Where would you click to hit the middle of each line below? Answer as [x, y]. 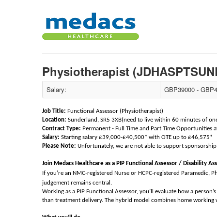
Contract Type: [62, 129]
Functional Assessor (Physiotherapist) [115, 111]
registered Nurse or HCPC [120, 173]
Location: [54, 120]
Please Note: [59, 146]
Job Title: [54, 111]
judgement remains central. [77, 183]
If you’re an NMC [64, 173]
